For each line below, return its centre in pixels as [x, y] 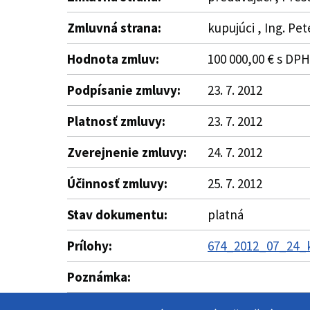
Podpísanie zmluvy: [124, 90]
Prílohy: [90, 246]
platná [226, 215]
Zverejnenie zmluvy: [127, 152]
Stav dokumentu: [117, 215]
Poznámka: [99, 277]
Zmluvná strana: [114, 28]
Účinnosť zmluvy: [117, 183]
